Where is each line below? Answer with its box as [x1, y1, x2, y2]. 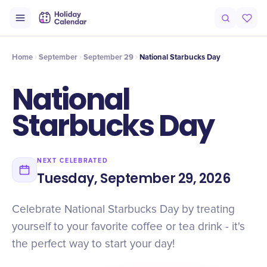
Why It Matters [129, 20, 177, 30]
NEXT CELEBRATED [37, 157, 108, 164]
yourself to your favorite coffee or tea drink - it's [12, 221, 245, 232]
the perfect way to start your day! [12, 238, 175, 250]
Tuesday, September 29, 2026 [37, 169, 231, 188]
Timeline [43, 20, 72, 30]
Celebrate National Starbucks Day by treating [12, 204, 235, 215]
